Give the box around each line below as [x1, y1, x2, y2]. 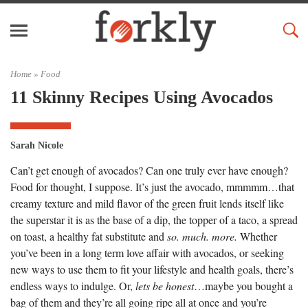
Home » [10, 69, 41, 79]
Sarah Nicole [10, 140, 63, 151]
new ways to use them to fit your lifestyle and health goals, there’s [10, 261, 294, 276]
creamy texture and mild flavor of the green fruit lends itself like [10, 195, 284, 210]
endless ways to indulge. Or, [10, 278, 135, 293]
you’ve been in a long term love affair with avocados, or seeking [10, 245, 284, 260]
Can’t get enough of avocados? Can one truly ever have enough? [10, 162, 288, 177]
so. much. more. [167, 228, 237, 243]
